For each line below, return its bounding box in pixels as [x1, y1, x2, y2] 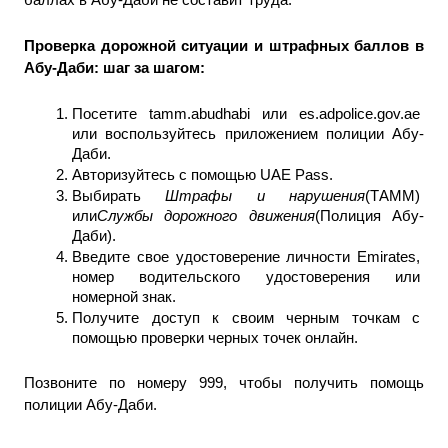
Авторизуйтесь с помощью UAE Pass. [72, 166, 333, 183]
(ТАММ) [365, 187, 421, 204]
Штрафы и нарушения [165, 187, 366, 204]
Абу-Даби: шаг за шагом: [24, 59, 209, 76]
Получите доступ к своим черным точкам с [72, 309, 420, 326]
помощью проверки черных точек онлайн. [72, 329, 358, 346]
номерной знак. [72, 288, 176, 305]
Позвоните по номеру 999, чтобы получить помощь [24, 374, 424, 391]
